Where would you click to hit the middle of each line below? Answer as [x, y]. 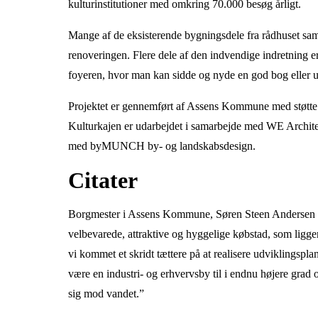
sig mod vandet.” [108, 294]
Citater [106, 180]
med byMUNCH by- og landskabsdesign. [163, 146]
